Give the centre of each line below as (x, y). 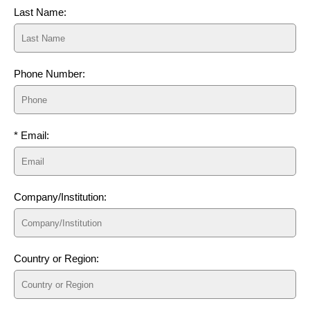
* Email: (31, 136)
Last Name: (40, 12)
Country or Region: (56, 259)
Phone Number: (49, 74)
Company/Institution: (60, 197)
